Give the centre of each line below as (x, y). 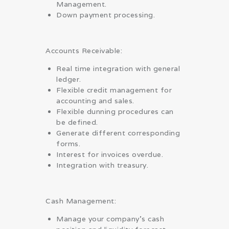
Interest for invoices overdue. (110, 154)
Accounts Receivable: (84, 50)
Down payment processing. (106, 15)
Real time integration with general (118, 68)
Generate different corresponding (118, 133)
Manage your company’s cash (110, 219)
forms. (68, 143)
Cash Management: (81, 201)
